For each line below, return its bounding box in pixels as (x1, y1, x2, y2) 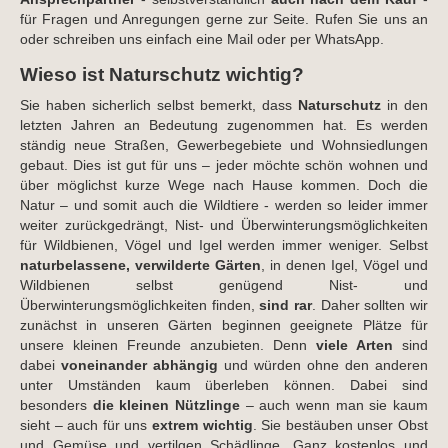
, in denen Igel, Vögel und (261, 257, 428, 273)
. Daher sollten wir (312, 297, 429, 313)
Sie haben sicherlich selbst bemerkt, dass (20, 97, 298, 113)
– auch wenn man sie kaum (240, 397, 429, 413)
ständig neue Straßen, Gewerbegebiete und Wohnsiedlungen (20, 137, 428, 153)
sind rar (259, 297, 313, 313)
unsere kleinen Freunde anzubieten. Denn (20, 337, 316, 353)
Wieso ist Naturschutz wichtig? (20, 63, 304, 85)
